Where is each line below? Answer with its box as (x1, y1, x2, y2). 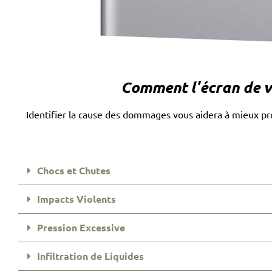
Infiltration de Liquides (37, 250, 144, 263)
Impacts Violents (37, 192, 116, 206)
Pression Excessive (37, 221, 125, 234)
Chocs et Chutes (37, 164, 110, 177)
